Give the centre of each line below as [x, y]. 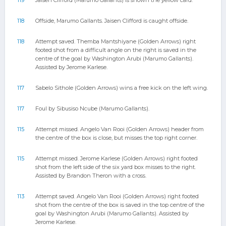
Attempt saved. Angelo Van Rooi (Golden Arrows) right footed [117, 196]
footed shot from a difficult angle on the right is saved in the [116, 50]
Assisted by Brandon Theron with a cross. [91, 176]
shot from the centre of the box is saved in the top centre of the [120, 205]
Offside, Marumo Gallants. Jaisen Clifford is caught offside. [112, 21]
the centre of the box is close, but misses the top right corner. [116, 138]
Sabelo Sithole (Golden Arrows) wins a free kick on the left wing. [122, 88]
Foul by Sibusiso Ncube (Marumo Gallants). [92, 108]
